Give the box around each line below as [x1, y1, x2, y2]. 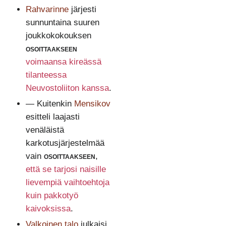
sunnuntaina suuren [25, 17, 99, 27]
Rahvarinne [25, 4, 69, 14]
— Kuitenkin [25, 98, 74, 108]
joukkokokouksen [25, 30, 91, 40]
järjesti [68, 4, 96, 14]
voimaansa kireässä [25, 56, 101, 67]
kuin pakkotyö [25, 190, 78, 200]
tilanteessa [25, 70, 67, 80]
